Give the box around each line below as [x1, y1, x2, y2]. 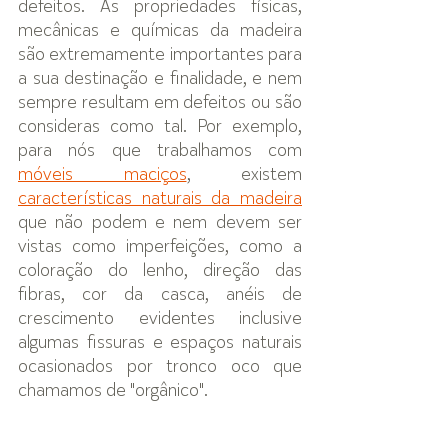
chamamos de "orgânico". [18, 382, 208, 400]
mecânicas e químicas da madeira [18, 22, 302, 40]
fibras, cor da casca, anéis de [18, 286, 302, 304]
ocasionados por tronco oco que [18, 358, 302, 376]
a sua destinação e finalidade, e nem [18, 70, 302, 88]
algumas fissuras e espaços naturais [18, 334, 302, 352]
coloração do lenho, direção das [18, 262, 302, 280]
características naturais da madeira [18, 190, 302, 208]
